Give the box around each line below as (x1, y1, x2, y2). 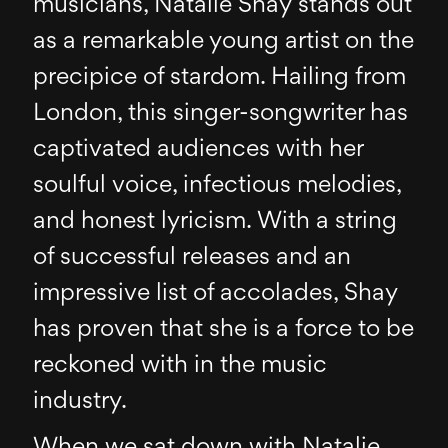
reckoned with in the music (33, 353, 328, 378)
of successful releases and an (33, 245, 352, 270)
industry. (33, 389, 128, 414)
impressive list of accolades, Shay (33, 281, 399, 306)
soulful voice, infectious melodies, (33, 173, 402, 198)
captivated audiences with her (33, 137, 364, 162)
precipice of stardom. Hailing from (33, 65, 407, 90)
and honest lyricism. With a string (33, 209, 398, 234)
